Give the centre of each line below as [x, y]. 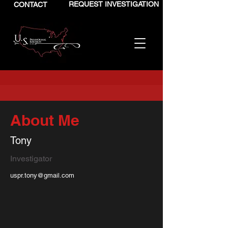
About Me [45, 120]
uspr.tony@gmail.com [42, 175]
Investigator [31, 159]
